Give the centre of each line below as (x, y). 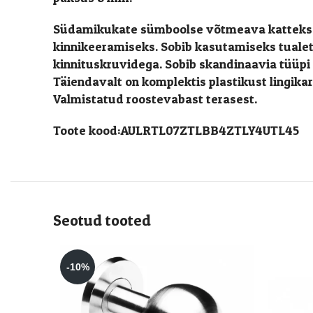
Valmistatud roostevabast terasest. (155, 99)
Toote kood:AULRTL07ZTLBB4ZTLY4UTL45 (176, 130)
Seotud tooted (102, 220)
